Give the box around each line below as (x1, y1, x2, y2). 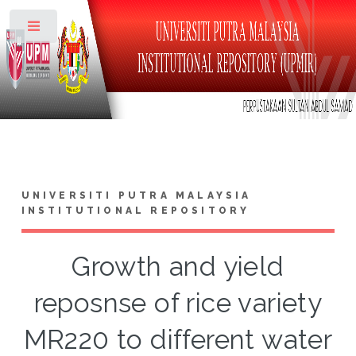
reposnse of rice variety (33, 287, 323, 319)
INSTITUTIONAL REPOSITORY (21, 204, 250, 216)
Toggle (69, 24, 100, 35)
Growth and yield (72, 250, 284, 282)
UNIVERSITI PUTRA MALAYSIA (21, 189, 252, 201)
